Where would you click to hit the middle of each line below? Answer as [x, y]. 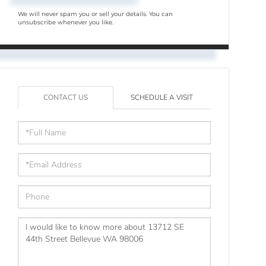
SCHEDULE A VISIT [162, 97]
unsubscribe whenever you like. [66, 22]
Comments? [47, 249]
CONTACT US [65, 97]
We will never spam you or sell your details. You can [96, 14]
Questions [42, 223]
